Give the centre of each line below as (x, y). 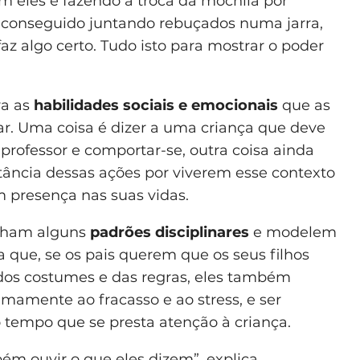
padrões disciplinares (170, 232)
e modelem (293, 232)
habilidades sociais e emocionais (156, 105)
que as (304, 105)
